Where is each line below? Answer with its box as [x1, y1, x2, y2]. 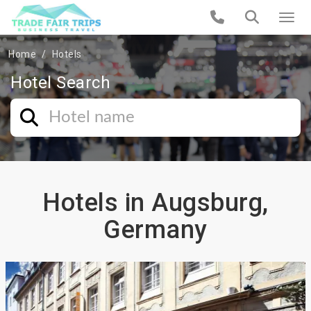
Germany [103, 215, 208, 244]
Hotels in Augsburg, [42, 188, 269, 217]
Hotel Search [10, 73, 110, 92]
